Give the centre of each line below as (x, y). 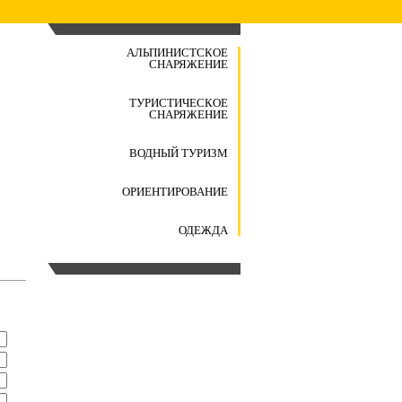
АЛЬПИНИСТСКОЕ (177, 52)
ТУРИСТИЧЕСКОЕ (179, 103)
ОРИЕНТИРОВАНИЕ (175, 192)
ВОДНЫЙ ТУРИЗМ (179, 153)
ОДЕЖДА (203, 230)
